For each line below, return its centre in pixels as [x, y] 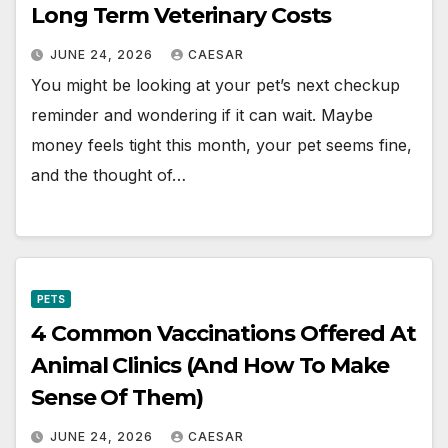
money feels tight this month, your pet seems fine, [221, 144]
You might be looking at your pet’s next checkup [215, 84]
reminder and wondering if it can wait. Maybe [202, 114]
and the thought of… [108, 174]
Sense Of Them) [117, 398]
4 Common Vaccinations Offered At [223, 334]
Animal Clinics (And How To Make [210, 366]
